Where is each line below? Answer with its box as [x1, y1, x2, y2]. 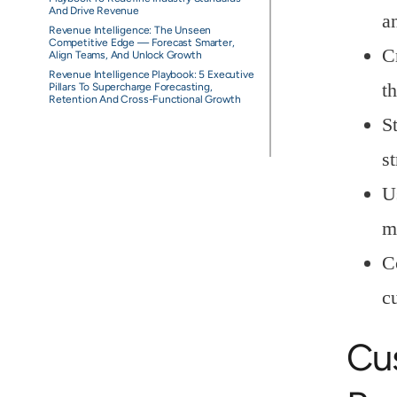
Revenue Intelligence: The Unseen [48, 24, 212, 36]
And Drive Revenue [48, 4, 139, 17]
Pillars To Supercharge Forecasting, [48, 81, 213, 93]
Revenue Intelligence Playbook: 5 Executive [48, 68, 254, 81]
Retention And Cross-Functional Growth [48, 93, 241, 105]
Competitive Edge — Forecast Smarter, [48, 36, 235, 49]
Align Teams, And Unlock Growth [48, 49, 202, 61]
